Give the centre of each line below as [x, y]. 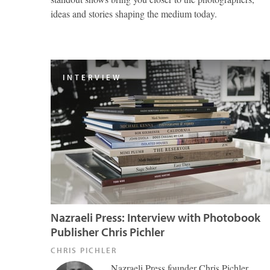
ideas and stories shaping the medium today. [134, 14]
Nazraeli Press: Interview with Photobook [155, 217]
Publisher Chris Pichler [108, 232]
